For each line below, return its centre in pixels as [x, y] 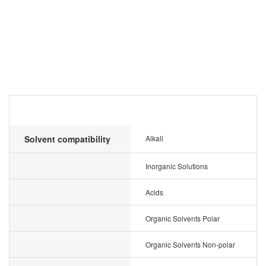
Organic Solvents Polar [183, 218]
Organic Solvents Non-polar [190, 244]
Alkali [154, 138]
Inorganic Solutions [177, 166]
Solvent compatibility [67, 139]
